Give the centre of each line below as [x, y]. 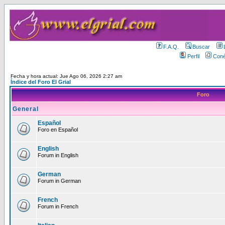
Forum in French [58, 206]
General [26, 109]
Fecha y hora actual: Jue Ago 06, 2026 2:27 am [66, 76]
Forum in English [58, 155]
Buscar [201, 47]
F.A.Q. [171, 47]
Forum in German [59, 181]
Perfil [193, 56]
